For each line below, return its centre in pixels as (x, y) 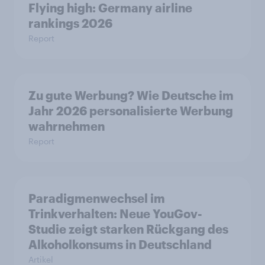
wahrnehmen (67, 126)
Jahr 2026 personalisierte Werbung (131, 111)
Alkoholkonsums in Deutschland (120, 245)
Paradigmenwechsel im (97, 198)
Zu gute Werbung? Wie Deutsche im (131, 96)
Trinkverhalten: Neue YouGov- (115, 214)
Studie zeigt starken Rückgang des (128, 229)
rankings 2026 (70, 23)
